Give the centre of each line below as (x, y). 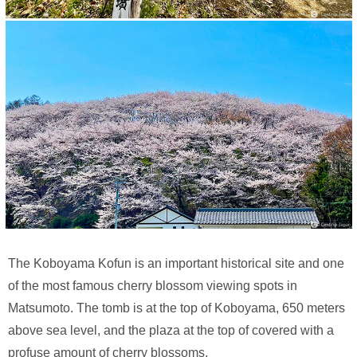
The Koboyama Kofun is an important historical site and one (176, 263)
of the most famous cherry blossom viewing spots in (153, 285)
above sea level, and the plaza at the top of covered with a (171, 330)
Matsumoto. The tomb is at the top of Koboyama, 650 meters (177, 308)
